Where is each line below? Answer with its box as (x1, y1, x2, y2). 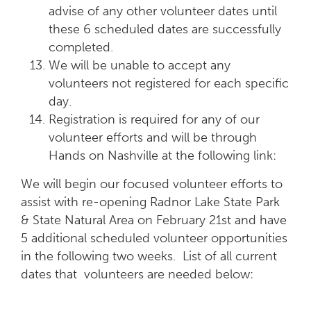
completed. (49, 39, 113, 55)
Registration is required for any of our (49, 111, 260, 127)
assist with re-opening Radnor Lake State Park (21, 194, 280, 210)
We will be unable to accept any (49, 57, 230, 73)
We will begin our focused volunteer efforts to (21, 176, 283, 192)
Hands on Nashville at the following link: (49, 147, 276, 163)
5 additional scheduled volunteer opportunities (21, 230, 287, 246)
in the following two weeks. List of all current (21, 248, 277, 264)
